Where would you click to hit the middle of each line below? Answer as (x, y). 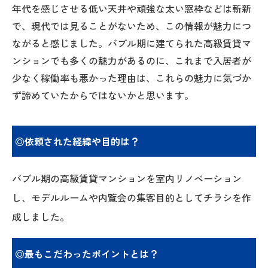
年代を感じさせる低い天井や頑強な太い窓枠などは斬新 (132, 9)
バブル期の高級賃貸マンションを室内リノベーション (127, 179)
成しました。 (41, 217)
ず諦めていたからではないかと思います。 (103, 95)
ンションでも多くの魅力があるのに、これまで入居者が (132, 61)
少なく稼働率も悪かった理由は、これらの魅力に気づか (132, 78)
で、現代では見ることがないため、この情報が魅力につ (132, 26)
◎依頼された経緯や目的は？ (77, 141)
